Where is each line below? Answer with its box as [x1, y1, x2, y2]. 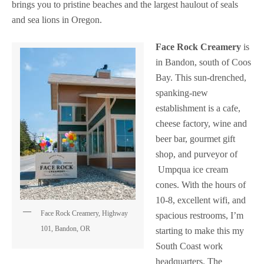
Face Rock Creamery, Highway [41, 209, 128, 217]
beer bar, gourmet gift [156, 134, 235, 144]
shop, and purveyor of [156, 149, 237, 159]
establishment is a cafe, [156, 103, 240, 113]
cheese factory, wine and [156, 118, 247, 128]
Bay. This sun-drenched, [156, 72, 246, 82]
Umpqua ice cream [156, 164, 228, 174]
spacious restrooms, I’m [156, 210, 243, 220]
